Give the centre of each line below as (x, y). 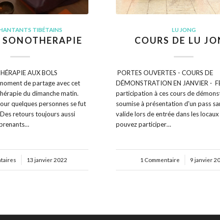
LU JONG (184, 30)
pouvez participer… (144, 124)
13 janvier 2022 (47, 160)
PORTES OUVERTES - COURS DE (165, 73)
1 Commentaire (160, 160)
